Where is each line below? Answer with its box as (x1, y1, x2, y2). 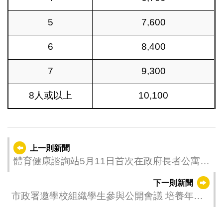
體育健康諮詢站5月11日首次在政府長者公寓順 (13, 156, 210, 167)
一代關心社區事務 (11, 204, 87, 215)
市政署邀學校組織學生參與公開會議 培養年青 (11, 190, 203, 201)
